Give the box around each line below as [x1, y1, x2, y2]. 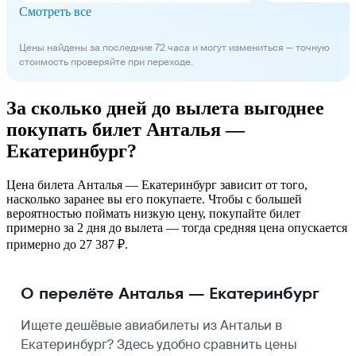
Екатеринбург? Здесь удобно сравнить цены [21, 335, 297, 353]
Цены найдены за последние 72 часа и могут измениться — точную [19, 41, 330, 54]
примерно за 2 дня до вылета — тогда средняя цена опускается [6, 220, 347, 234]
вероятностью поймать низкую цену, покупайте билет [6, 206, 300, 220]
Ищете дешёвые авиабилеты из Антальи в [21, 316, 282, 334]
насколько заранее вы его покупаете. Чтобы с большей [6, 192, 302, 206]
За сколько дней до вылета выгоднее [6, 97, 324, 118]
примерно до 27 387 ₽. [6, 237, 128, 251]
